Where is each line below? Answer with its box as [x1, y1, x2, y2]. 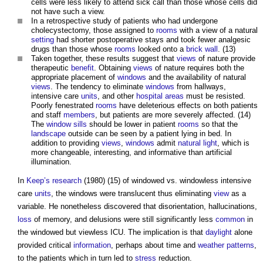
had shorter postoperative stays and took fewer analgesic [54, 35, 251, 45]
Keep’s [26, 176, 50, 186]
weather [198, 241, 224, 250]
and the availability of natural [146, 73, 246, 82]
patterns [227, 241, 254, 250]
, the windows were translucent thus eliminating [51, 189, 214, 198]
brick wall [186, 45, 218, 54]
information [73, 241, 111, 250]
